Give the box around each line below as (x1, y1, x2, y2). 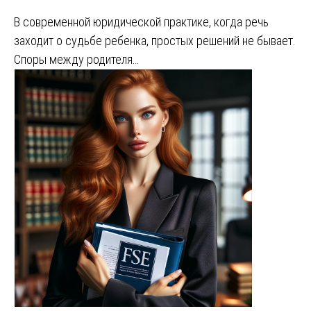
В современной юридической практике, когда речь (14, 14, 269, 29)
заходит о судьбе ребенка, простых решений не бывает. (14, 33, 296, 48)
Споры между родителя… (14, 51, 139, 67)
